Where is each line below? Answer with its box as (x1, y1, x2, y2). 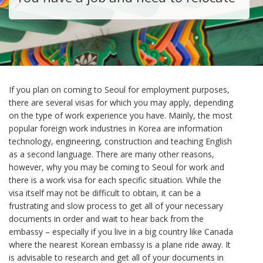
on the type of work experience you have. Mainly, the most (9, 110, 232, 121)
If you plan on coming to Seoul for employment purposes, (9, 84, 230, 95)
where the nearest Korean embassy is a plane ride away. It (9, 239, 231, 250)
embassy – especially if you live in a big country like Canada (9, 226, 233, 237)
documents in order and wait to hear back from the (9, 213, 204, 224)
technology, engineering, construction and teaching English (9, 136, 232, 147)
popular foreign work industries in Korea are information (9, 123, 222, 134)
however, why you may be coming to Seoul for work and (9, 161, 224, 173)
